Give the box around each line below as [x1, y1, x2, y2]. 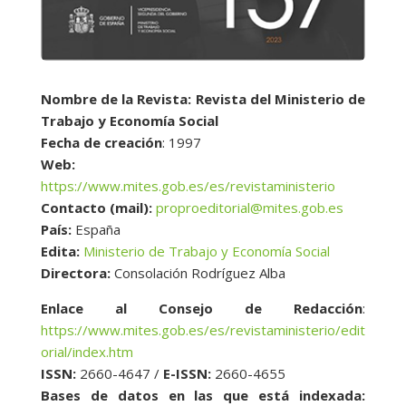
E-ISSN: [162, 363, 211, 382]
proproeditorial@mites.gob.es [155, 198, 343, 217]
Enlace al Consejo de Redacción [40, 298, 363, 317]
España [71, 219, 121, 238]
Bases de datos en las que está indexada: [40, 385, 366, 404]
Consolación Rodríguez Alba [113, 263, 285, 282]
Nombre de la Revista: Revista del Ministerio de [40, 89, 366, 108]
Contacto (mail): [40, 198, 152, 217]
